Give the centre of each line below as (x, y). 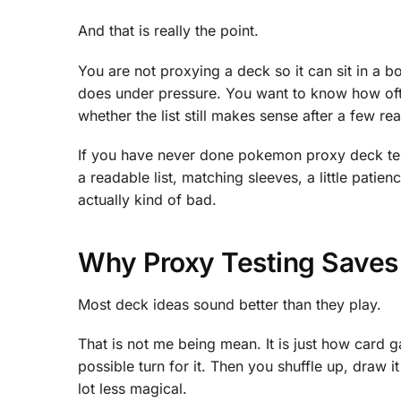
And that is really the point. (168, 31)
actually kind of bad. (147, 200)
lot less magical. (132, 389)
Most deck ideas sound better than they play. (230, 304)
